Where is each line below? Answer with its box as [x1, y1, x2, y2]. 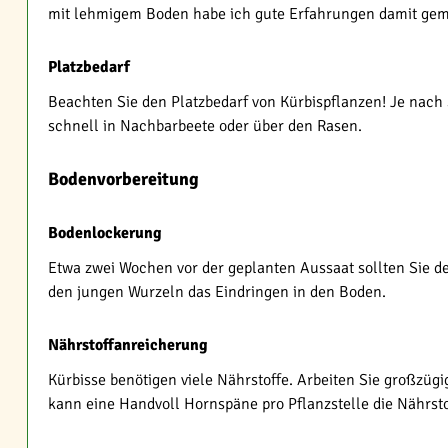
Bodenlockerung [48, 223, 162, 243]
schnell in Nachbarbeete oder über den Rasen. [48, 116, 362, 136]
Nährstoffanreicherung [48, 335, 208, 355]
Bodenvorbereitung [48, 168, 199, 190]
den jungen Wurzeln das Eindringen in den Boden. [48, 282, 386, 302]
